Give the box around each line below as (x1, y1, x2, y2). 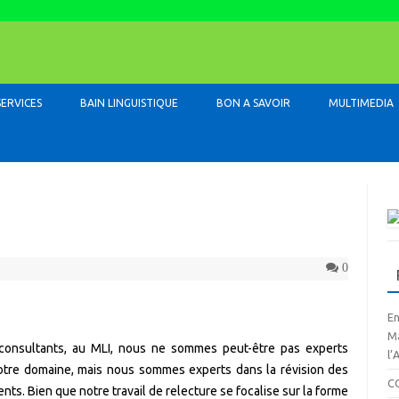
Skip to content (199, 83, 283, 97)
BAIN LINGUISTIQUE (80, 97, 178, 109)
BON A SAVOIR (216, 97, 290, 109)
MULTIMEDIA (329, 97, 394, 109)
